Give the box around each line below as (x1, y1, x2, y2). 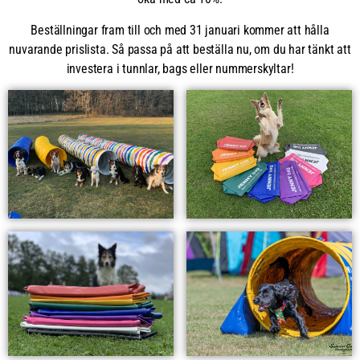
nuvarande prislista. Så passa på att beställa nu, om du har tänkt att (9, 41, 351, 57)
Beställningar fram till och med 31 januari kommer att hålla (31, 22, 329, 38)
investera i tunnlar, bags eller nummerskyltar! (66, 60, 294, 76)
